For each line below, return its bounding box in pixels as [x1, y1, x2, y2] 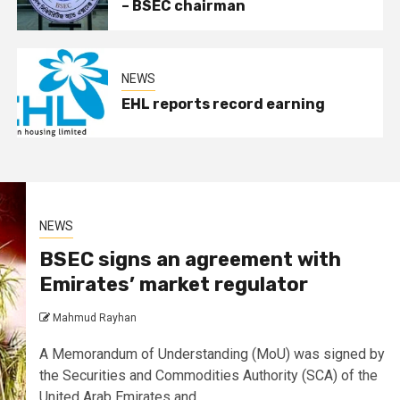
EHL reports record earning [121, 96, 326, 112]
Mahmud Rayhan [52, 312, 137, 324]
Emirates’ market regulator [38, 272, 308, 296]
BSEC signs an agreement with [38, 247, 341, 271]
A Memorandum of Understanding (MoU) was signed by [38, 346, 385, 362]
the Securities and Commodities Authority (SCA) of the [38, 367, 378, 384]
